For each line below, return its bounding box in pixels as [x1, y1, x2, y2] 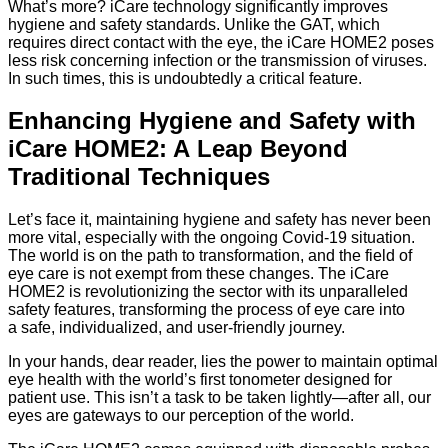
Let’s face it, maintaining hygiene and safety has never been [8, 211, 431, 229]
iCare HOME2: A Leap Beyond [8, 135, 348, 163]
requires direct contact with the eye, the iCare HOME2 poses [8, 33, 434, 51]
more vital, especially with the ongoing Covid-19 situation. [8, 229, 415, 247]
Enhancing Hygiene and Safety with [8, 107, 416, 135]
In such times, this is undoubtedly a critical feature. [8, 69, 366, 87]
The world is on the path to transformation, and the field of [8, 247, 412, 265]
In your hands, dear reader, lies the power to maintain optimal [8, 353, 438, 371]
